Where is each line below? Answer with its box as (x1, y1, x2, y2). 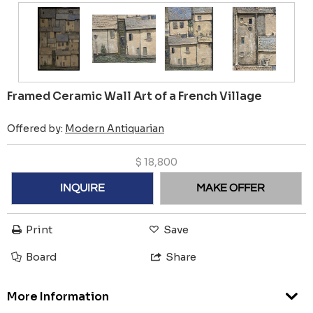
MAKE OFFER (196, 182, 265, 194)
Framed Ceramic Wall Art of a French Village (7, 89, 262, 104)
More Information (7, 289, 109, 305)
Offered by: (7, 122, 65, 136)
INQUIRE (59, 182, 105, 194)
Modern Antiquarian (65, 122, 164, 136)
